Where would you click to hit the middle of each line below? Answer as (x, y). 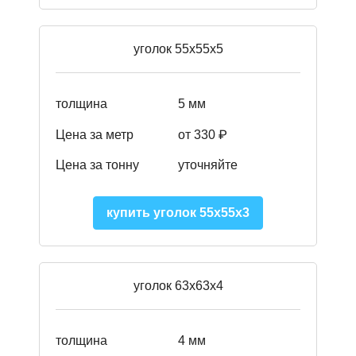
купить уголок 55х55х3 (178, 213)
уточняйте (208, 165)
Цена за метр (95, 134)
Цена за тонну (97, 165)
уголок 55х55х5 (178, 49)
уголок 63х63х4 (178, 286)
